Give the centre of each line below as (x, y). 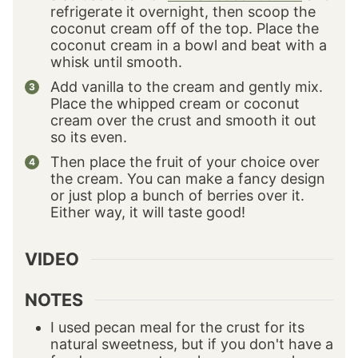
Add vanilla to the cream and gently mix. (187, 87)
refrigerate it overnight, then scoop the (183, 12)
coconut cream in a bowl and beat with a (189, 46)
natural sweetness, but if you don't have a (192, 344)
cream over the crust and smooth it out (183, 121)
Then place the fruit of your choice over (185, 162)
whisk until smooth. (116, 62)
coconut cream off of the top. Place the (185, 29)
